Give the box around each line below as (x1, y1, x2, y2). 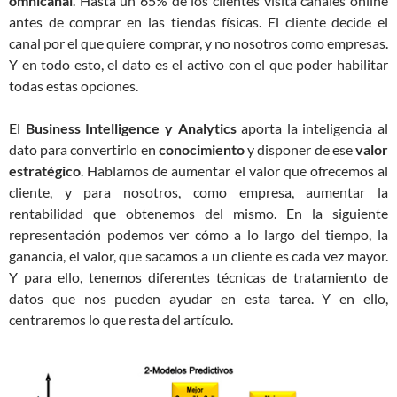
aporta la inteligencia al (236, 120, 388, 136)
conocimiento (158, 141, 245, 158)
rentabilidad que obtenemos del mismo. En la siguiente (9, 205, 388, 222)
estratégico (9, 162, 81, 179)
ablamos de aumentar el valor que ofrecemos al (97, 162, 388, 179)
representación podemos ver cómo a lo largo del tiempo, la (9, 226, 388, 243)
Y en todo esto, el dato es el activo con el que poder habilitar (9, 56, 388, 73)
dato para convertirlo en (9, 141, 159, 158)
